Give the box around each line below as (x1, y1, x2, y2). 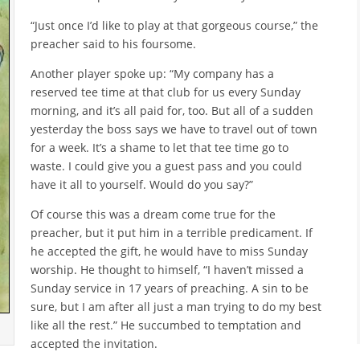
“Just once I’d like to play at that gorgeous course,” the (31, 17, 318, 33)
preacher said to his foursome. (31, 35, 196, 51)
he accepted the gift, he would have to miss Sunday (31, 243, 308, 259)
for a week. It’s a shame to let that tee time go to (31, 139, 288, 155)
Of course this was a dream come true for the (31, 206, 276, 222)
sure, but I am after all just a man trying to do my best (31, 298, 321, 314)
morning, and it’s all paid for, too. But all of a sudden (31, 102, 313, 118)
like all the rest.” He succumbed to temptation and (31, 317, 301, 333)
